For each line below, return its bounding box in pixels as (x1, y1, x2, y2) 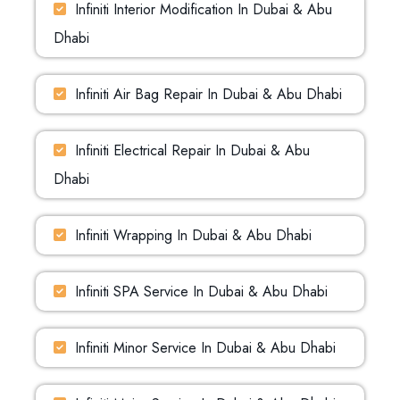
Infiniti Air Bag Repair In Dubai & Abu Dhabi (75, 84, 342, 104)
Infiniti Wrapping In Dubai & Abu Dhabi (75, 225, 312, 246)
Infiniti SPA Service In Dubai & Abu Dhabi (75, 281, 328, 302)
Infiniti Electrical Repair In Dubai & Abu (75, 140, 310, 161)
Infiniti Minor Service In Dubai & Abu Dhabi (75, 337, 336, 358)
